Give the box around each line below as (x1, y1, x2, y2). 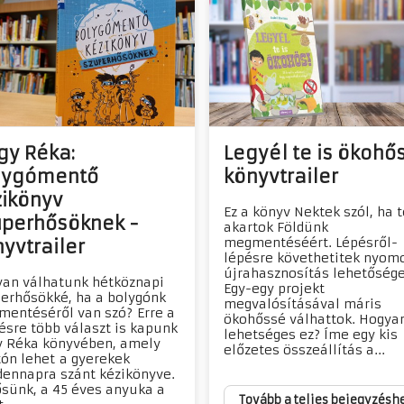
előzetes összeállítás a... (224, 342, 385, 359)
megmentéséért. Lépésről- (224, 234, 398, 252)
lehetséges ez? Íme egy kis (224, 326, 398, 344)
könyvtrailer (224, 165, 338, 188)
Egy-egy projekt (224, 280, 325, 298)
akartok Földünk (224, 219, 328, 236)
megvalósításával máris (224, 296, 381, 313)
